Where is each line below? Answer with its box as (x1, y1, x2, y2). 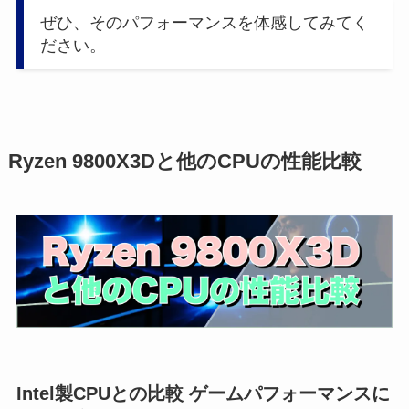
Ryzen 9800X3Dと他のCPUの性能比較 (7, 151, 362, 173)
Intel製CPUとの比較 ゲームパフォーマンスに (16, 383, 390, 404)
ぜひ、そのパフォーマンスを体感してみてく (39, 13, 369, 32)
